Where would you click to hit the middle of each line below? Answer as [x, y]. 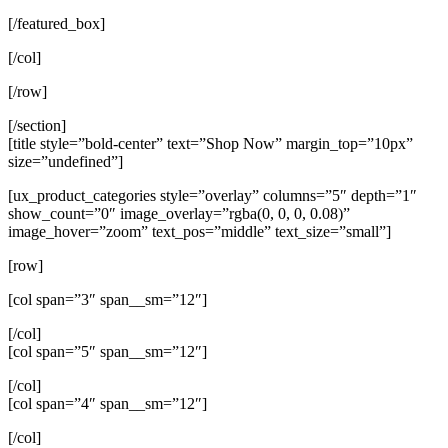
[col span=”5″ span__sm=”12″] [107, 352]
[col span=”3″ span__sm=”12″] [107, 300]
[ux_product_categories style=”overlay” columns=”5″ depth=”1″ [212, 196]
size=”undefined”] [65, 162]
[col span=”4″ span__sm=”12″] [107, 404]
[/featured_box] [56, 24]
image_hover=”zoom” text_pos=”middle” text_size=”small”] [199, 232]
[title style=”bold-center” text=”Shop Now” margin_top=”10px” [210, 144]
